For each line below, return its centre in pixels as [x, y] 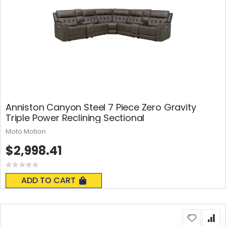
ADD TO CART [48, 181]
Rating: [33, 167]
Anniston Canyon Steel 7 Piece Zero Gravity [101, 107]
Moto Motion [26, 132]
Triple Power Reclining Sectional [75, 118]
